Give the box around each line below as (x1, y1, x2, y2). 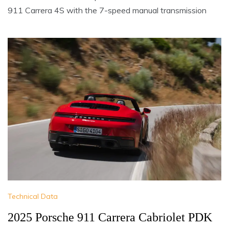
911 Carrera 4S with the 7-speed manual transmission (8, 5, 207, 16)
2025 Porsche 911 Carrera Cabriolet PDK (8, 211, 212, 224)
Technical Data (8, 192, 58, 201)
